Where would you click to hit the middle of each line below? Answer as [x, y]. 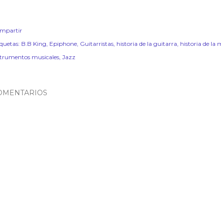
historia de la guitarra [147, 44]
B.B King [34, 44]
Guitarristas [97, 44]
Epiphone [63, 44]
